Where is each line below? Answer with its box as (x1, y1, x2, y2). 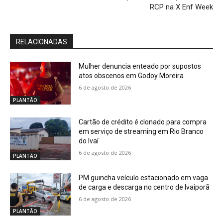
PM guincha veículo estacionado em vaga (79, 173, 209, 182)
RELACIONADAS (16, 38, 67, 46)
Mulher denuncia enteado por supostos (79, 62, 202, 71)
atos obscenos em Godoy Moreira (79, 72, 184, 80)
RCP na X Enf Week (149, 2, 213, 12)
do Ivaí (79, 137, 99, 145)
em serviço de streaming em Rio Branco (79, 127, 204, 136)
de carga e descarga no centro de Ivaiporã (79, 183, 210, 191)
